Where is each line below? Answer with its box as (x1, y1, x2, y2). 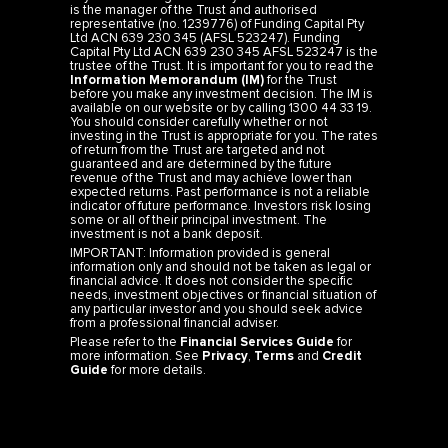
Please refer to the (70, 334, 180, 351)
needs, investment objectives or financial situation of (70, 287, 376, 304)
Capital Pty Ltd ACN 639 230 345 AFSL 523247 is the (70, 43, 378, 60)
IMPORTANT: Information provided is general (70, 245, 330, 262)
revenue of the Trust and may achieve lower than (70, 169, 352, 186)
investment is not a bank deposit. (70, 225, 263, 242)
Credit (322, 348, 362, 365)
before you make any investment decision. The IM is (70, 85, 373, 102)
